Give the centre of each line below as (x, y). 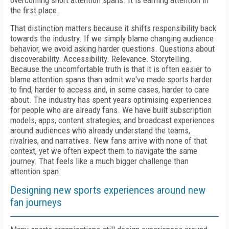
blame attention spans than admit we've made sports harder (111, 79)
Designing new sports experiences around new (108, 190)
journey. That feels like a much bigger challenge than (99, 161)
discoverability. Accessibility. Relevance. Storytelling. (101, 59)
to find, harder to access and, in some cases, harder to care (110, 89)
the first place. (35, 10)
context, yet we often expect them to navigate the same (104, 151)
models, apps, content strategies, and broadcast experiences (112, 120)
